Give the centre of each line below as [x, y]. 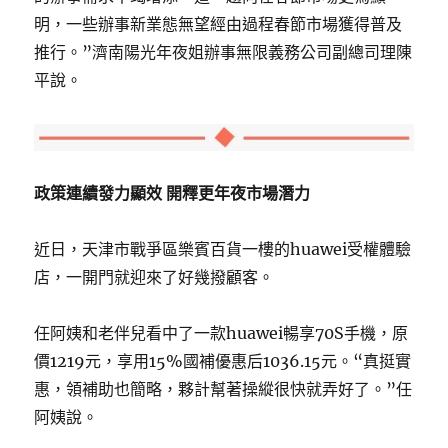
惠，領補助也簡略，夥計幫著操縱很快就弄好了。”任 [223, 388]
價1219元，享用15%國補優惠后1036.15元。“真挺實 [223, 360]
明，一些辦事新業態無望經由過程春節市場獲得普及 [218, 24]
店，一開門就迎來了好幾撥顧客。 [154, 276]
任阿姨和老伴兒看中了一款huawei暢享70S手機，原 [221, 332]
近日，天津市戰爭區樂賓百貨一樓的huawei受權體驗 [223, 248]
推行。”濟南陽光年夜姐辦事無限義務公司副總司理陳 [223, 52]
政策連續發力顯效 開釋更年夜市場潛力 [172, 192]
